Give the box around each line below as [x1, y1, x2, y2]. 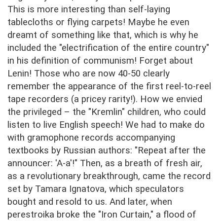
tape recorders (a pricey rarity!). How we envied [7, 94, 202, 105]
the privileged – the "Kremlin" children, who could [7, 107, 206, 118]
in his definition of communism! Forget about [7, 55, 193, 67]
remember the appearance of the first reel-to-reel [7, 81, 211, 92]
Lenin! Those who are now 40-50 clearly [7, 68, 170, 79]
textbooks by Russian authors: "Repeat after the [7, 145, 206, 156]
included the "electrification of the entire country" [7, 42, 209, 54]
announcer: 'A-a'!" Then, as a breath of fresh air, [7, 158, 202, 169]
